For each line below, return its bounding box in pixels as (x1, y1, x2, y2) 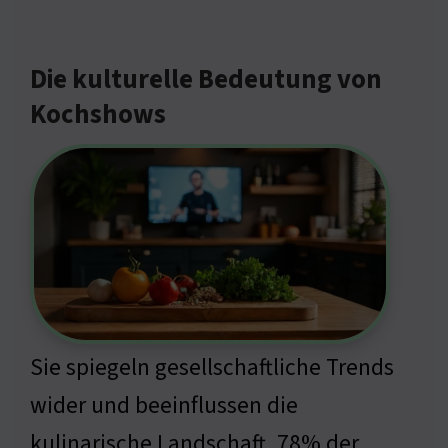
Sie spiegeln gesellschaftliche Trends (30, 350, 394, 384)
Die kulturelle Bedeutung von (30, 60, 382, 99)
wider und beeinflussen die (30, 388, 298, 422)
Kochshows (30, 95, 166, 134)
